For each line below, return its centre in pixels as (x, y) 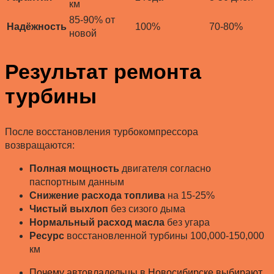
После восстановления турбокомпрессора (102, 132)
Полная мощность (74, 169)
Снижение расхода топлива (97, 196)
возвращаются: (40, 146)
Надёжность (37, 26)
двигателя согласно (165, 169)
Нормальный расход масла (97, 223)
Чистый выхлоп (69, 209)
